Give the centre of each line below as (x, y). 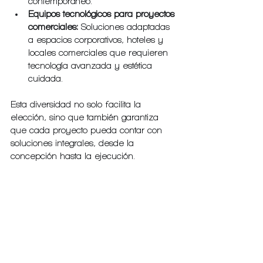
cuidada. (45, 79)
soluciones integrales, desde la (74, 144)
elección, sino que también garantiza (86, 118)
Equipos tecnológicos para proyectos (103, 14)
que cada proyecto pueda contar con (88, 131)
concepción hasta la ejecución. (73, 156)
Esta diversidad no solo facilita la (77, 105)
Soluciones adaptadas (125, 27)
